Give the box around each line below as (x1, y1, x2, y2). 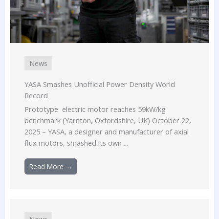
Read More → (29, 161, 72, 171)
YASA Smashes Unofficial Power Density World (24, 79, 175, 89)
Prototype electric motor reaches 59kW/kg (24, 104, 166, 114)
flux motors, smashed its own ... (24, 137, 128, 148)
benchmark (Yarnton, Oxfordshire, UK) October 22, (24, 115, 191, 125)
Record (24, 90, 48, 100)
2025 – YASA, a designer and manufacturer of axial (24, 126, 189, 136)
